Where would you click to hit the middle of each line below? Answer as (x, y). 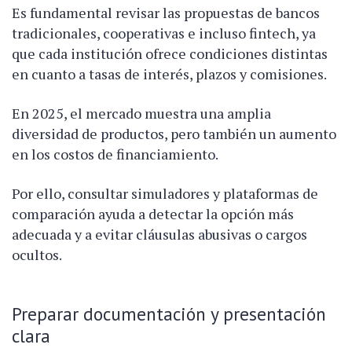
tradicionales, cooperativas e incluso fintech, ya (164, 33)
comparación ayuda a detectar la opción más (153, 213)
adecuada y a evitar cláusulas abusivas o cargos (159, 234)
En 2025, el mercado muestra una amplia (141, 113)
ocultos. (37, 254)
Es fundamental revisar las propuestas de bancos (166, 12)
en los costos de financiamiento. (115, 154)
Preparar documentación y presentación (169, 313)
